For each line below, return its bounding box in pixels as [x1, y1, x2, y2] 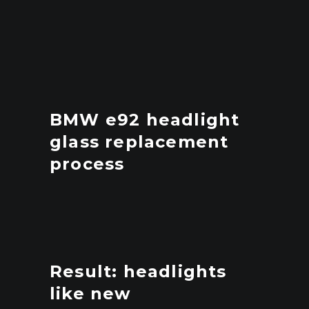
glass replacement [50, 132, 229, 152]
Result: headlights [50, 261, 227, 281]
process [50, 154, 125, 174]
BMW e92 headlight [50, 110, 240, 130]
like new [50, 283, 131, 303]
